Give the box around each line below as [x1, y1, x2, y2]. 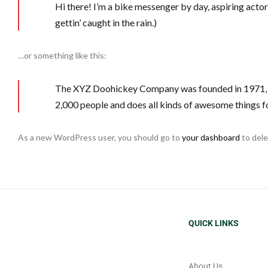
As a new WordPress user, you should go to [18, 132, 182, 142]
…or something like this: [18, 50, 106, 60]
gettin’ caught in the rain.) [55, 16, 157, 28]
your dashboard [182, 132, 240, 142]
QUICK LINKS [188, 218, 239, 228]
